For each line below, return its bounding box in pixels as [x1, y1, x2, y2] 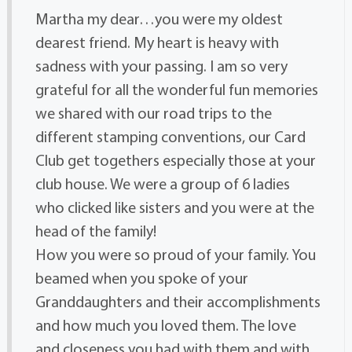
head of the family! [35, 221, 156, 241]
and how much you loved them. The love [35, 315, 296, 335]
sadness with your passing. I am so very [35, 56, 288, 76]
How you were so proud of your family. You [35, 244, 316, 265]
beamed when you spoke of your [35, 268, 248, 288]
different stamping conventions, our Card [35, 126, 306, 147]
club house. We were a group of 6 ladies [35, 174, 290, 194]
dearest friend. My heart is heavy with [35, 32, 279, 53]
